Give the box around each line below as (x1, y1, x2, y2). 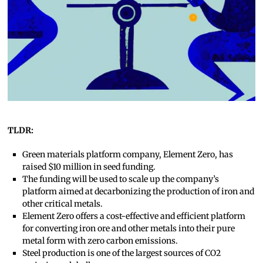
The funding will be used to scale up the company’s (22, 174, 219, 185)
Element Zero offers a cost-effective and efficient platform (22, 211, 245, 222)
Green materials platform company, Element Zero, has (22, 149, 233, 160)
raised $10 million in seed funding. (22, 161, 156, 173)
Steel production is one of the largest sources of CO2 (22, 248, 221, 259)
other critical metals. (22, 198, 103, 210)
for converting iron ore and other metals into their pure (22, 223, 235, 234)
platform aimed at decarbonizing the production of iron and (22, 186, 254, 197)
